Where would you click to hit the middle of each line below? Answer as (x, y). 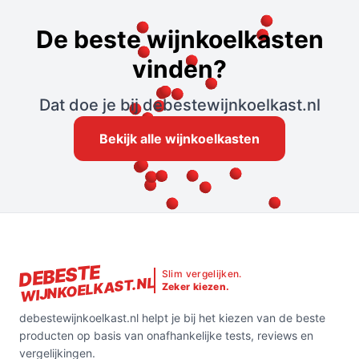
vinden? (179, 69)
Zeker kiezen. (196, 287)
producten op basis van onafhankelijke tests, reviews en (166, 336)
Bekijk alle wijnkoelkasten (179, 139)
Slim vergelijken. (202, 274)
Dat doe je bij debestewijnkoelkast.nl (179, 105)
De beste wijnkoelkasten (179, 40)
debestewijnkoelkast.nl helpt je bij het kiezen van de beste (172, 318)
